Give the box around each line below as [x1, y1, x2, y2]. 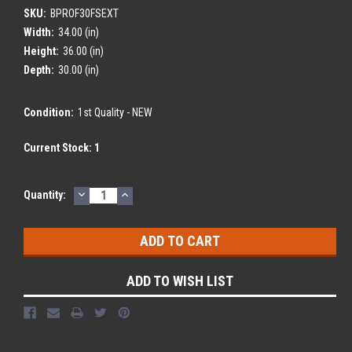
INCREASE [119, 185, 184, 202]
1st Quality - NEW [77, 105, 152, 119]
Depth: [24, 63, 54, 76]
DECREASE [75, 185, 143, 202]
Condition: [24, 105, 74, 119]
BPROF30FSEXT [49, 6, 119, 20]
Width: [24, 25, 54, 38]
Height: [24, 44, 59, 57]
